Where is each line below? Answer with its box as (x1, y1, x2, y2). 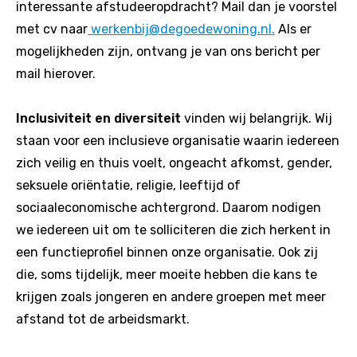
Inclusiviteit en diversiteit (16, 111, 181, 127)
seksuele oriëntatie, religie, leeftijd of (16, 178, 241, 194)
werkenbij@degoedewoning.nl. (88, 22, 275, 37)
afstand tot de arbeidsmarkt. (16, 312, 190, 328)
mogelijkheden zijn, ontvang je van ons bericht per (16, 44, 320, 60)
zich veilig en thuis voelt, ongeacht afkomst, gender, (16, 155, 332, 171)
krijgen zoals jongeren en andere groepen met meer (16, 289, 326, 305)
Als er (275, 22, 312, 37)
